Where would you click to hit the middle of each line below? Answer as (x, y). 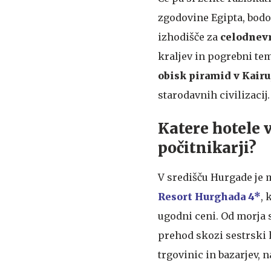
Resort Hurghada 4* (209, 197)
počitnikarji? (207, 148)
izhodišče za (189, 37)
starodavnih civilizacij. (214, 95)
